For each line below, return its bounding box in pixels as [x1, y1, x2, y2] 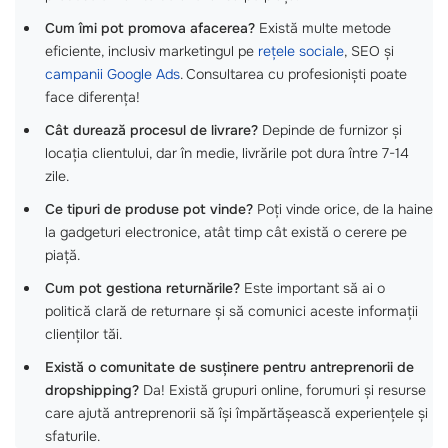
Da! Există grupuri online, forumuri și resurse [139, 381, 426, 399]
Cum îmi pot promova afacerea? [45, 19, 255, 37]
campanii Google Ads [45, 65, 180, 83]
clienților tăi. [45, 325, 122, 343]
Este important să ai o [240, 279, 385, 297]
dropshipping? [45, 381, 139, 399]
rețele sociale [258, 42, 344, 60]
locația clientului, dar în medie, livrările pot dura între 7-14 [45, 144, 409, 162]
